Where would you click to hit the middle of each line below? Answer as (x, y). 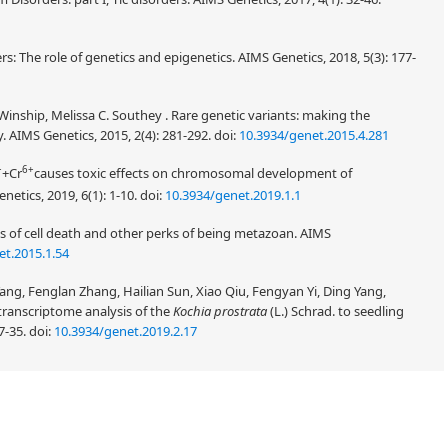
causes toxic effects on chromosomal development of (193, 173)
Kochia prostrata (220, 311)
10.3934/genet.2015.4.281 (314, 135)
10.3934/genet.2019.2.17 (125, 331)
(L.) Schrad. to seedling (335, 311)
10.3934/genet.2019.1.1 (233, 195)
